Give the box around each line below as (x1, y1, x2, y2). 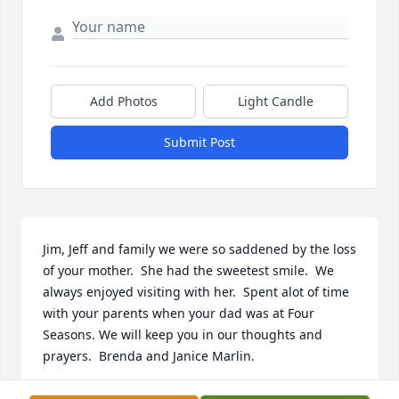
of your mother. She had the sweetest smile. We (43, 262, 334, 280)
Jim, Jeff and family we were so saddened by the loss (43, 240, 356, 258)
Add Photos (89, 93, 158, 110)
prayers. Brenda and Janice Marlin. (43, 347, 255, 365)
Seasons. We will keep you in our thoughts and (43, 326, 322, 344)
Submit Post (164, 134, 235, 151)
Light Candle (238, 93, 313, 110)
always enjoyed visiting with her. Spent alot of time (43, 283, 349, 301)
